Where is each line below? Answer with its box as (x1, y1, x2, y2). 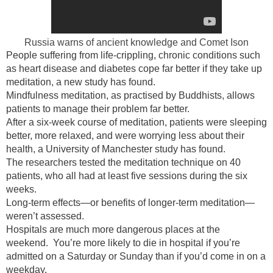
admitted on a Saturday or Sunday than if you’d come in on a (6, 250, 266, 261)
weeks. (6, 183, 37, 194)
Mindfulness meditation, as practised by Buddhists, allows (6, 90, 255, 101)
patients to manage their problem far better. (6, 103, 190, 114)
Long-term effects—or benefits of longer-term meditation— (6, 197, 255, 208)
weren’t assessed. (6, 210, 84, 221)
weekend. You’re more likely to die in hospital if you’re (6, 237, 240, 248)
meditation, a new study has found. (6, 76, 155, 87)
